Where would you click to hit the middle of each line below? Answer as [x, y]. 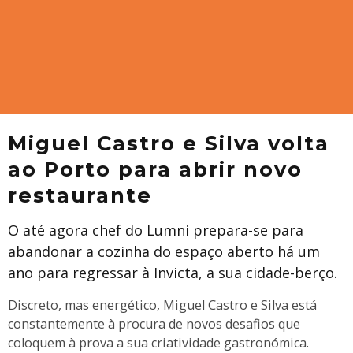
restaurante [80, 195]
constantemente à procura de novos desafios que [154, 324]
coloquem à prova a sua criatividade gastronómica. [158, 343]
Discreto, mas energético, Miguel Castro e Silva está [162, 305]
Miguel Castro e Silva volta [169, 143]
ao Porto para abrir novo [155, 169]
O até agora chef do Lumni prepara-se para [156, 230]
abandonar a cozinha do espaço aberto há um [164, 251]
